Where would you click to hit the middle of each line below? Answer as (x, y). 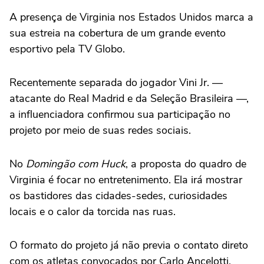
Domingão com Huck (76, 164)
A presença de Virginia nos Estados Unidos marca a (131, 17)
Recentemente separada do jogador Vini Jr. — (116, 82)
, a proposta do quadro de (186, 164)
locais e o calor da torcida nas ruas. (93, 212)
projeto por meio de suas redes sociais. (100, 130)
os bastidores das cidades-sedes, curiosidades (118, 196)
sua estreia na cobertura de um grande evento (118, 33)
